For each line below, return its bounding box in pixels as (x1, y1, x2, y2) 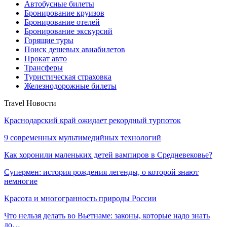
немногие (4, 176, 37, 185)
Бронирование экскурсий (24, 26, 112, 35)
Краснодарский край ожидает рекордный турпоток (4, 116, 181, 125)
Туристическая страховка (24, 72, 111, 81)
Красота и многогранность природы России (4, 194, 157, 203)
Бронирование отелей (24, 17, 100, 26)
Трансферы (24, 63, 63, 72)
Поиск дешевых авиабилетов (24, 45, 125, 54)
